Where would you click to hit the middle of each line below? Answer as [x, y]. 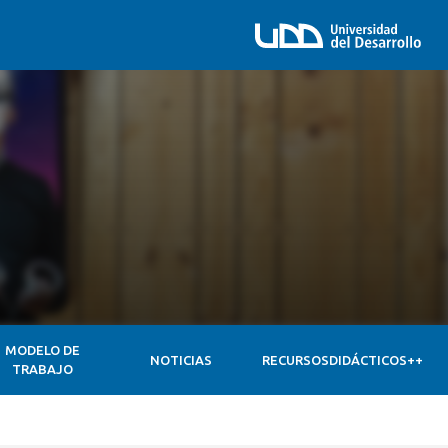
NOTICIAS [180, 359]
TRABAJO [43, 369]
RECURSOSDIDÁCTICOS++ [342, 359]
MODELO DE [43, 350]
